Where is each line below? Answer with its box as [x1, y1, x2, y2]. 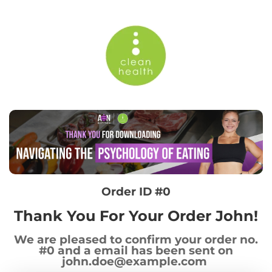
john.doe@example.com [62, 254, 207, 269]
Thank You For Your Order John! [14, 207, 258, 225]
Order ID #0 [101, 185, 171, 199]
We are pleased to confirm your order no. [14, 233, 258, 247]
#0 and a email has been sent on [39, 243, 233, 258]
